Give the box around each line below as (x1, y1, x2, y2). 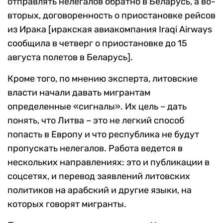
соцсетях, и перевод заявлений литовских (7, 170, 190, 182)
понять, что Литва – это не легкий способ (7, 114, 184, 126)
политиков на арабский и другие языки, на (7, 184, 192, 196)
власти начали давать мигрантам (7, 87, 150, 98)
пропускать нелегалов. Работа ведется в (7, 142, 183, 154)
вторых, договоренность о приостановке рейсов (7, 9, 216, 21)
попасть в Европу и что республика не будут (7, 128, 199, 140)
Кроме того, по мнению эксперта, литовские (7, 73, 198, 84)
